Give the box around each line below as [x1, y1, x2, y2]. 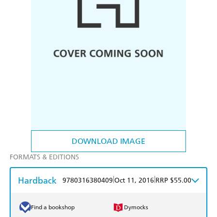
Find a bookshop [31, 204, 75, 211]
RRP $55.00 [155, 176, 191, 185]
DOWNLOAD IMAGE [72, 137, 145, 146]
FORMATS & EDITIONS [10, 153, 79, 162]
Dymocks [124, 204, 148, 211]
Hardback [18, 175, 57, 186]
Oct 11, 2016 [114, 176, 154, 185]
